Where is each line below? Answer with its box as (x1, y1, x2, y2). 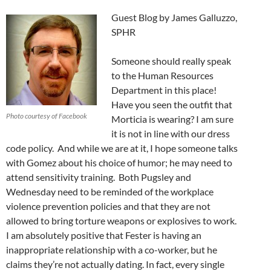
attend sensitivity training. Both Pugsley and (6, 171, 191, 183)
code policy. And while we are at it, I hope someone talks (6, 142, 238, 154)
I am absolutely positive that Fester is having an (6, 229, 201, 241)
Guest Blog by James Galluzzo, (111, 11, 237, 23)
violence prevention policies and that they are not (6, 200, 211, 212)
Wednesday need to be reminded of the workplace (6, 185, 214, 197)
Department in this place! (111, 83, 217, 96)
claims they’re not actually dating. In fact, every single (6, 258, 224, 270)
